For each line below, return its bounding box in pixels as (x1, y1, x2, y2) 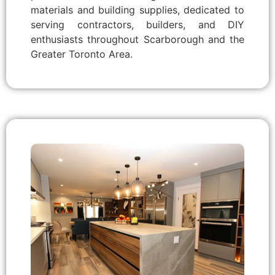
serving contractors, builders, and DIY (31, 18, 244, 31)
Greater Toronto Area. (31, 47, 133, 60)
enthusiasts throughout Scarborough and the (31, 33, 244, 45)
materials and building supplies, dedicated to (31, 3, 244, 16)
